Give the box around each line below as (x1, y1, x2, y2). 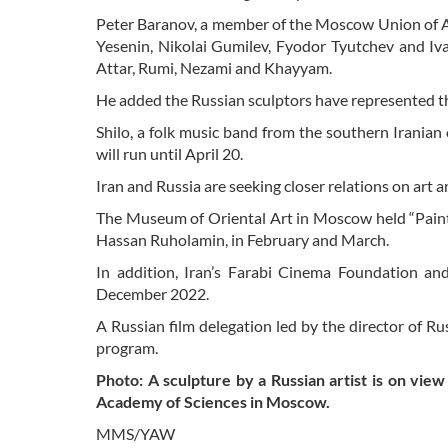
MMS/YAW (96, 424, 175, 444)
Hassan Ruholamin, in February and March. (96, 230, 389, 250)
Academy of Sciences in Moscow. (96, 392, 330, 412)
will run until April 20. (96, 144, 246, 164)
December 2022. (96, 284, 209, 304)
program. (96, 338, 158, 358)
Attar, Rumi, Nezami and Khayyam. (96, 58, 332, 78)
